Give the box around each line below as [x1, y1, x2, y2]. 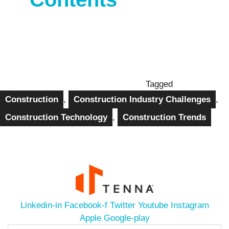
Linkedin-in [20, 200, 62, 210]
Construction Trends [123, 112, 206, 122]
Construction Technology [5, 112, 107, 122]
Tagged [146, 79, 173, 89]
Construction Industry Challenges [74, 94, 211, 104]
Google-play [103, 213, 150, 223]
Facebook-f [64, 200, 107, 210]
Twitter [109, 200, 135, 210]
